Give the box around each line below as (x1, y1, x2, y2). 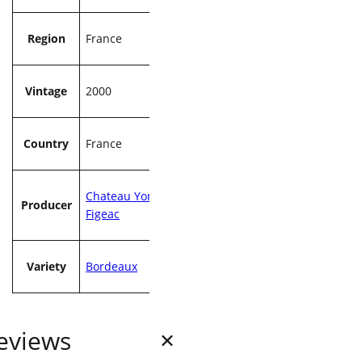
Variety (26, 258, 66, 274)
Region (27, 30, 65, 46)
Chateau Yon (86, 187, 155, 204)
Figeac (86, 205, 120, 221)
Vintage (25, 82, 68, 99)
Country (23, 135, 69, 151)
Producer (20, 196, 72, 213)
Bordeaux (86, 258, 138, 274)
